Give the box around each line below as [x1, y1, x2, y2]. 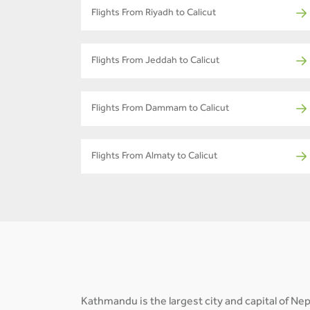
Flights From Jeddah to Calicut [91, 56, 219, 66]
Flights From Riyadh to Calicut [91, 8, 216, 19]
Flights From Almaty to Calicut [91, 152, 217, 162]
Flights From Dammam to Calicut [91, 104, 229, 114]
